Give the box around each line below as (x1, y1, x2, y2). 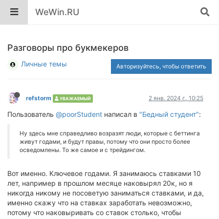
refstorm (26, 94, 51, 102)
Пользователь (7, 110, 56, 118)
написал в (102, 110, 139, 118)
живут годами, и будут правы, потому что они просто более (20, 138, 190, 145)
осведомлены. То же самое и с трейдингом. (20, 146, 145, 153)
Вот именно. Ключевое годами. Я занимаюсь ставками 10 (7, 169, 201, 177)
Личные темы (21, 60, 67, 68)
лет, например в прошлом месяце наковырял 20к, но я (7, 179, 193, 187)
